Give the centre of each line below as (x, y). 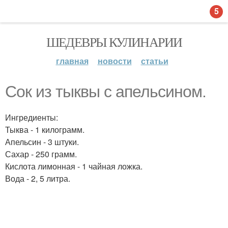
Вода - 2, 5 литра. (38, 178)
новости (115, 61)
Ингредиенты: (32, 117)
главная (72, 61)
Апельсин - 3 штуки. (42, 142)
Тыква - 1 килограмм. (45, 130)
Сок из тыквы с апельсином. (106, 92)
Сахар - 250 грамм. (41, 154)
